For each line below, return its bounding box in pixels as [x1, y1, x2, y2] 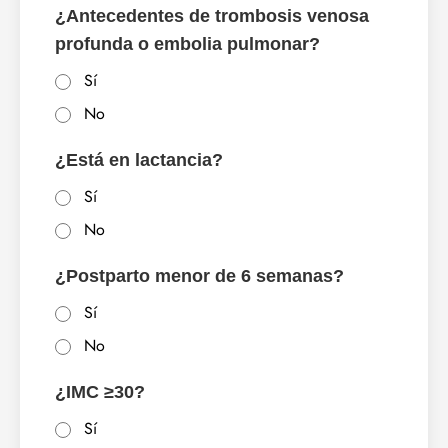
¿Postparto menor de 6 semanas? [55, 266, 344, 287]
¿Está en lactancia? [55, 150, 223, 171]
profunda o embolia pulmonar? [55, 34, 320, 55]
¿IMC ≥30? [55, 382, 145, 403]
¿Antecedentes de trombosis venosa [55, 6, 369, 27]
